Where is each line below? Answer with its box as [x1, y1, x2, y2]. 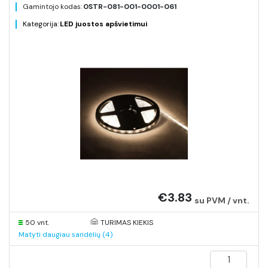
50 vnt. [25, 218, 49, 227]
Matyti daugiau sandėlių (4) [19, 230, 112, 239]
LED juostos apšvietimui [60, 19, 147, 29]
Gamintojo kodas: [23, 2, 82, 11]
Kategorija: [23, 19, 59, 29]
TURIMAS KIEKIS [100, 218, 153, 227]
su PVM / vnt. [194, 195, 249, 206]
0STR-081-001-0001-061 [83, 2, 176, 11]
